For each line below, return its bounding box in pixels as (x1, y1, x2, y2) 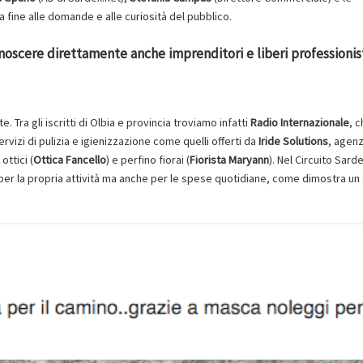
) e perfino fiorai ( (106, 152, 190, 167)
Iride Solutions (258, 133, 328, 148)
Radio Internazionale (250, 114, 349, 130)
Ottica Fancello (33, 152, 106, 167)
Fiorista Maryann (190, 152, 269, 167)
